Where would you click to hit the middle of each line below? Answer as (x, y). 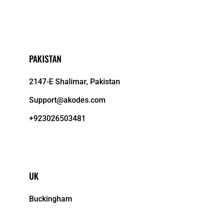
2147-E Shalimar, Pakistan (75, 81)
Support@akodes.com (68, 100)
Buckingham (51, 199)
